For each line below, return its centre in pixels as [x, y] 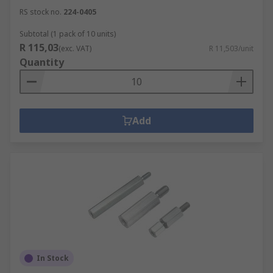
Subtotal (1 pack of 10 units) [68, 34]
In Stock [53, 258]
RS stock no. [41, 12]
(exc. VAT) [75, 48]
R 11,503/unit [231, 48]
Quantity [42, 62]
